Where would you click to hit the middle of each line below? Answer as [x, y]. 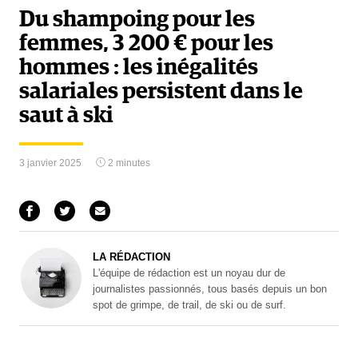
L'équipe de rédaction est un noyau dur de [189, 272]
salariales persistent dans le [161, 92]
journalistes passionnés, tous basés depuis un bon [210, 288]
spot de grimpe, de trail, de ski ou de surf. [189, 304]
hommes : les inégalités [139, 68]
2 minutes [128, 163]
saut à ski [66, 116]
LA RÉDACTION [131, 257]
